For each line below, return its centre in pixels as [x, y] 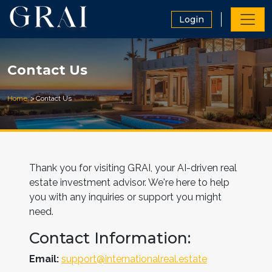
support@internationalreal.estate [134, 259]
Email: [44, 259]
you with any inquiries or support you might [125, 197]
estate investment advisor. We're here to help [129, 182]
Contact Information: [110, 238]
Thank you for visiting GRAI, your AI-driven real [133, 168]
